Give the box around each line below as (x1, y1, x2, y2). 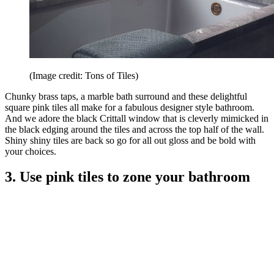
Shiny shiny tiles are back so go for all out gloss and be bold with (5, 135, 256, 146)
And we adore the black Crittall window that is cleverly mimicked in (5, 113, 268, 124)
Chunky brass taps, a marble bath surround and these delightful (5, 91, 247, 102)
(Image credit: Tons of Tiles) (29, 70, 138, 81)
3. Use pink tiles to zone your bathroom (5, 169, 254, 185)
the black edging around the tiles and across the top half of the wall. (5, 124, 264, 135)
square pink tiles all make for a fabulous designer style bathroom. (5, 102, 254, 113)
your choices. (5, 146, 59, 157)
